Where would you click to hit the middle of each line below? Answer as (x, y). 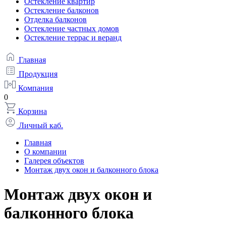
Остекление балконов (62, 10)
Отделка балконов (55, 19)
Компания (35, 88)
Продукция (37, 74)
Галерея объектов (54, 161)
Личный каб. (40, 125)
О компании (45, 152)
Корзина (32, 111)
